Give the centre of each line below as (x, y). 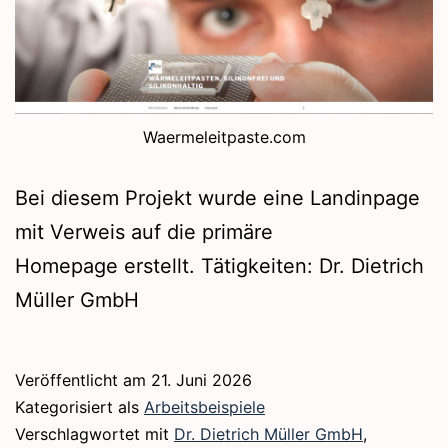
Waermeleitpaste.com (224, 136)
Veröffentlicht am (83, 379)
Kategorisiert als (79, 406)
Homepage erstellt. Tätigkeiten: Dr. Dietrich (219, 265)
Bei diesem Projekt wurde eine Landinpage (217, 197)
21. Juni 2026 (201, 379)
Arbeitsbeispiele (204, 406)
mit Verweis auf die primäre (144, 231)
